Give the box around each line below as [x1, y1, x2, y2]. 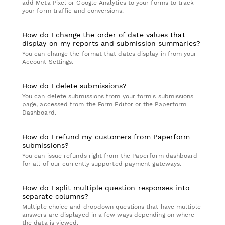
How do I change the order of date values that [22, 31, 185, 39]
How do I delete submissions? [22, 82, 127, 90]
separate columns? [22, 192, 89, 201]
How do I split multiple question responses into [22, 184, 189, 192]
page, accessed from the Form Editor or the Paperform [22, 101, 187, 108]
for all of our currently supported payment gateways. [22, 160, 182, 168]
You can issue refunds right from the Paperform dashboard [22, 152, 198, 160]
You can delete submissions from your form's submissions [22, 93, 194, 100]
